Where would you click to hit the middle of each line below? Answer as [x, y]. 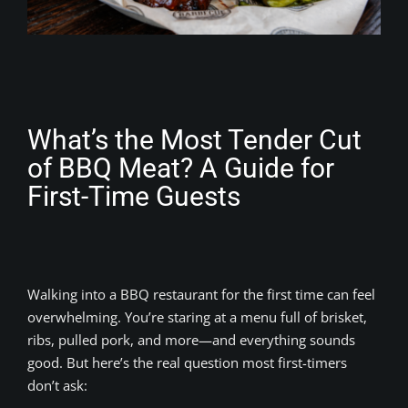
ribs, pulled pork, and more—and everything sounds [191, 339]
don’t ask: [57, 385]
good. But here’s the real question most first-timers [187, 362]
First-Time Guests [134, 196]
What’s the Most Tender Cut [194, 139]
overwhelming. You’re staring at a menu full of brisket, [197, 316]
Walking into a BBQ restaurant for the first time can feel [201, 294]
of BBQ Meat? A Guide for [181, 168]
